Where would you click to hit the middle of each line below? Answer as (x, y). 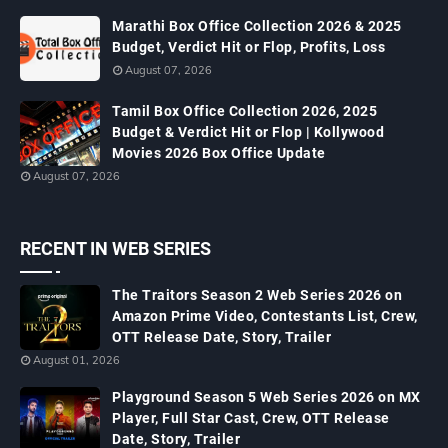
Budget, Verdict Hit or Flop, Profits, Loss (248, 47)
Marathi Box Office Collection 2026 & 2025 (257, 26)
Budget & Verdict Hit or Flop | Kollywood (248, 132)
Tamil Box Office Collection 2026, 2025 (244, 111)
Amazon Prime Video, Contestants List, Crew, (265, 316)
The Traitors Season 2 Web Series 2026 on (257, 295)
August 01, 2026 (76, 360)
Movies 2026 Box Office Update (219, 153)
